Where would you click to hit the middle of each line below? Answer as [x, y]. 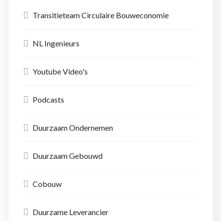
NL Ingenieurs [56, 43]
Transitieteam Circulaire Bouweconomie [101, 15]
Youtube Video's [60, 72]
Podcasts [48, 100]
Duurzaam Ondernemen [73, 128]
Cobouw [47, 184]
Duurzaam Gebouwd [68, 156]
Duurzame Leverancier [71, 212]
